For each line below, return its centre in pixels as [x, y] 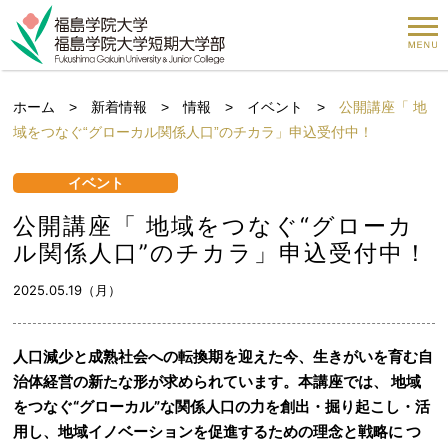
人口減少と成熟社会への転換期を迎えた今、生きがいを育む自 [223, 356]
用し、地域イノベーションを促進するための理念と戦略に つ [217, 431]
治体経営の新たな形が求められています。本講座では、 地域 [217, 381]
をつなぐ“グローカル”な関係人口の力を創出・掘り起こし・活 [222, 406]
